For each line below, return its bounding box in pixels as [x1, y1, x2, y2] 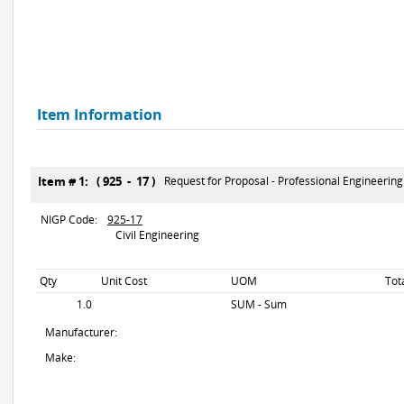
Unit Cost [101, 273, 147, 289]
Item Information [37, 105, 162, 124]
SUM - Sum [231, 297, 287, 312]
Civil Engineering [107, 227, 199, 243]
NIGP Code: [41, 212, 97, 227]
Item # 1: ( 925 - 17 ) [38, 173, 161, 189]
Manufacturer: [45, 325, 117, 340]
